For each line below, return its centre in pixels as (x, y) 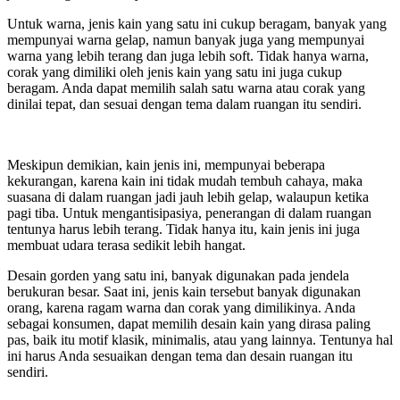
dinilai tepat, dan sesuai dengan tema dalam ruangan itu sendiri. (184, 104)
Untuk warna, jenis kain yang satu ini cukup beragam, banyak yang (197, 23)
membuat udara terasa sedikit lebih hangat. (126, 245)
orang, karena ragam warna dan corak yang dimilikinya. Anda (181, 307)
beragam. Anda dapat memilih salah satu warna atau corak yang (186, 87)
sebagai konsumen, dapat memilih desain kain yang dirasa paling (189, 323)
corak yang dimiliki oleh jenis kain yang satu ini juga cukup (175, 71)
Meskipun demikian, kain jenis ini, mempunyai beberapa (166, 164)
